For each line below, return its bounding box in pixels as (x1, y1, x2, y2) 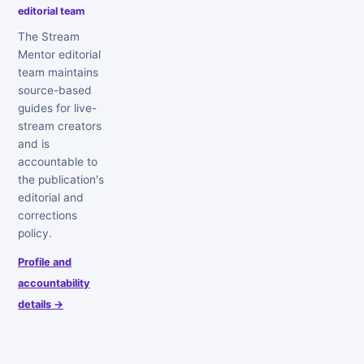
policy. (18, 227, 52, 240)
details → (18, 298, 63, 311)
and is (18, 137, 50, 151)
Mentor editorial (18, 48, 101, 62)
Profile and (18, 256, 71, 269)
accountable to (18, 155, 97, 169)
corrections (18, 209, 77, 223)
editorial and (18, 191, 84, 205)
